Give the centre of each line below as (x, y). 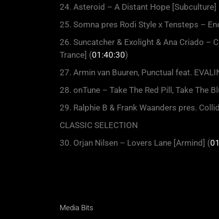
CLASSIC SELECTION (99, 125)
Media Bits (77, 208)
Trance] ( (76, 55)
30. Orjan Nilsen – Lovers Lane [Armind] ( (135, 142)
